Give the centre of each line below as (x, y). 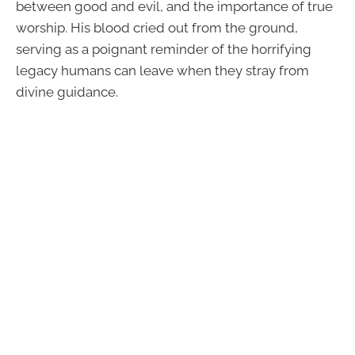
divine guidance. (67, 92)
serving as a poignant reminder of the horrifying (164, 49)
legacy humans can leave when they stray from (162, 70)
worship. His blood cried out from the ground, (157, 27)
